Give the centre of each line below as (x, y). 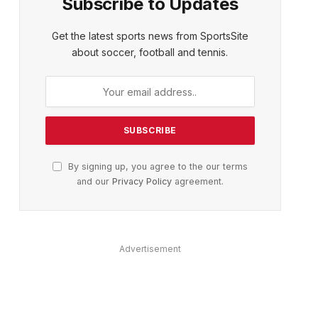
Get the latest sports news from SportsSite (150, 36)
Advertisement (150, 249)
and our (94, 182)
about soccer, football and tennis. (150, 53)
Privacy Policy (142, 182)
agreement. (197, 182)
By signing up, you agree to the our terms (156, 167)
